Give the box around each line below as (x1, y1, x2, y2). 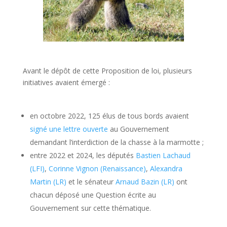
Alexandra (149, 164, 182, 174)
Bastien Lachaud (135, 150, 191, 161)
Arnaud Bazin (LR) (115, 177, 174, 187)
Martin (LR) (29, 177, 66, 187)
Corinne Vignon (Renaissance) (48, 164, 146, 174)
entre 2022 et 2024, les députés (29, 150, 136, 161)
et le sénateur (66, 177, 116, 187)
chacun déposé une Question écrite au (29, 190, 156, 200)
